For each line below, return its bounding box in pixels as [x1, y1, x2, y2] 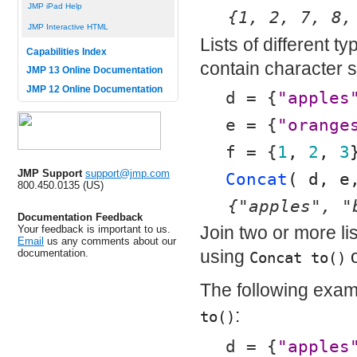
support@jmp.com [85, 167, 170, 179]
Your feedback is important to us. [18, 222, 171, 235]
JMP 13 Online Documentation [25, 65, 163, 75]
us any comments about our [44, 234, 176, 247]
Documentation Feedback [18, 210, 143, 223]
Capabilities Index [25, 46, 107, 57]
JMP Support [18, 167, 82, 179]
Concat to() [249, 249, 346, 267]
